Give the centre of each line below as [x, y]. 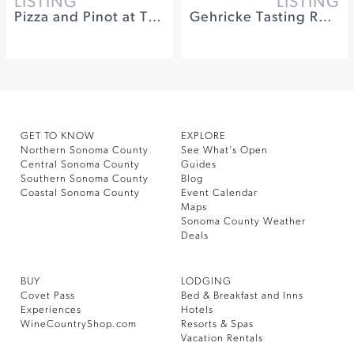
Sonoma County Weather [243, 222]
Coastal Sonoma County [80, 193]
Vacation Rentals [222, 339]
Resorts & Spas [217, 324]
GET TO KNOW [58, 136]
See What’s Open [224, 151]
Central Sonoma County [80, 165]
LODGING [206, 282]
